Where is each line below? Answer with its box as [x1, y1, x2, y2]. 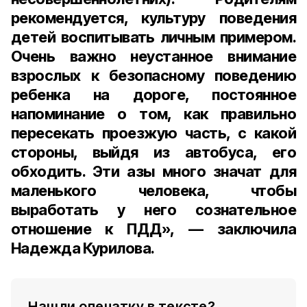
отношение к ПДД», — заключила [11, 220, 296, 238]
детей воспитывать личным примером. [11, 28, 296, 46]
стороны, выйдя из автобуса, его [11, 143, 296, 161]
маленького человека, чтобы [11, 182, 296, 199]
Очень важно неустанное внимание [11, 47, 296, 65]
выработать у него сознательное [11, 201, 296, 219]
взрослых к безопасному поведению [11, 66, 296, 84]
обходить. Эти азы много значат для [11, 162, 296, 180]
